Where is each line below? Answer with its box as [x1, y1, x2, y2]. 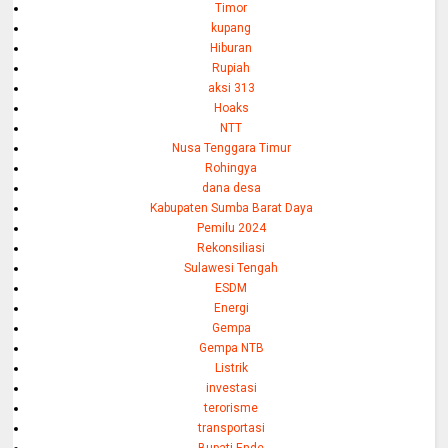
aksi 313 [207, 81, 255, 96]
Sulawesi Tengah [184, 261, 279, 276]
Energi [213, 301, 249, 316]
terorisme [204, 401, 259, 416]
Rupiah [212, 61, 251, 76]
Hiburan [210, 41, 253, 56]
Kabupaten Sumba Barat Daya [149, 201, 313, 216]
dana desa [201, 181, 261, 196]
